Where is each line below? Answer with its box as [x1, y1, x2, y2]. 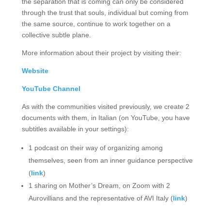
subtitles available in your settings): [21, 125, 129, 133]
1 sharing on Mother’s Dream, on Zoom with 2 [28, 182, 170, 190]
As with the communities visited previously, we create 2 [21, 103, 189, 111]
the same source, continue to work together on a [21, 20, 170, 28]
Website [21, 67, 48, 75]
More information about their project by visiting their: [21, 49, 181, 57]
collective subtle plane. [21, 31, 91, 39]
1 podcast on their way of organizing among [28, 144, 163, 152]
